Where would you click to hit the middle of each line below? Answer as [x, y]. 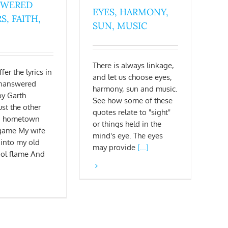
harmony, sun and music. [135, 89]
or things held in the [127, 124]
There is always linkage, [133, 66]
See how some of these [133, 101]
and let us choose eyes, [132, 77]
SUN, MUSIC [120, 26]
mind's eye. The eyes [128, 136]
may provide [115, 148]
